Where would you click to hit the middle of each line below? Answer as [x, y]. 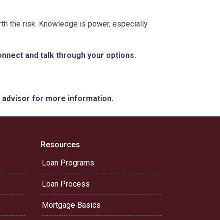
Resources [60, 145]
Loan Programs [68, 163]
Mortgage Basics [71, 205]
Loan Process [66, 184]
